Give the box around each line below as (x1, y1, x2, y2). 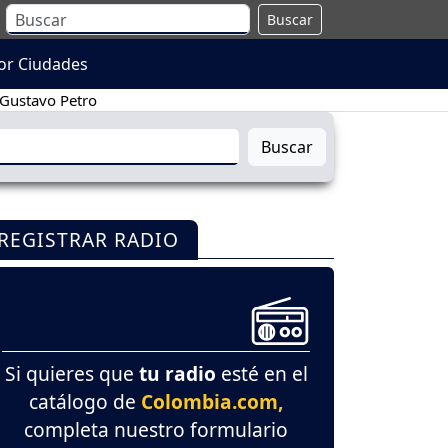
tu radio (138, 359, 216, 387)
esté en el (215, 359, 308, 387)
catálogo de (29, 387, 141, 415)
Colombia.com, (141, 387, 283, 415)
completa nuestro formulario (24, 415, 288, 443)
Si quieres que (4, 359, 139, 387)
